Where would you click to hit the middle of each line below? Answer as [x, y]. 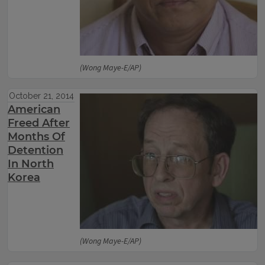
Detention [35, 150]
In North [31, 164]
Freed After [39, 123]
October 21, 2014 [41, 96]
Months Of [36, 137]
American [34, 109]
